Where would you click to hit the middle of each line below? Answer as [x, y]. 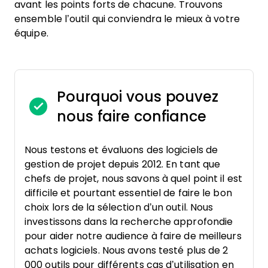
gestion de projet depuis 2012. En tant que [123, 164]
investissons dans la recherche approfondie [129, 222]
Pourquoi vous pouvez [138, 97]
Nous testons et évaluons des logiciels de [121, 150]
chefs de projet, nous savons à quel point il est [133, 179]
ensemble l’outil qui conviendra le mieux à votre [127, 19]
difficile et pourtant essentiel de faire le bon [128, 193]
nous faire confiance [132, 116]
